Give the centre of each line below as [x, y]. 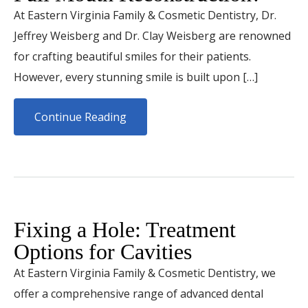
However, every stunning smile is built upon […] [136, 77]
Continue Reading [80, 117]
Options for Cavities [103, 252]
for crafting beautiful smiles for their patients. [132, 56]
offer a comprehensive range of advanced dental [139, 294]
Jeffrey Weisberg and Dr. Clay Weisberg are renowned [152, 36]
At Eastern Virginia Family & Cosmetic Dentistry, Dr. [145, 15]
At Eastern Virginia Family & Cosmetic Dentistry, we [145, 273]
